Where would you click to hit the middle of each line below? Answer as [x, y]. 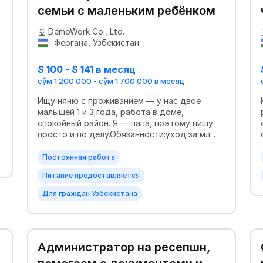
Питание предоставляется [91, 175]
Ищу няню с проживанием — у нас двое [119, 100]
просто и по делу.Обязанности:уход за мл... [127, 134]
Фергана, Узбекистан [95, 43]
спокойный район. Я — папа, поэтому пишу [125, 123]
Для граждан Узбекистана [90, 193]
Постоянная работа [79, 157]
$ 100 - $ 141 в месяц [87, 70]
